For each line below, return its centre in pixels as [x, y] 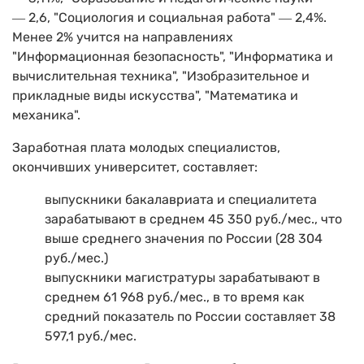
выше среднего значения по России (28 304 [184, 238]
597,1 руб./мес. [91, 336]
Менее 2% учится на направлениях [123, 37]
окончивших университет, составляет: [135, 167]
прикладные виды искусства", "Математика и [155, 95]
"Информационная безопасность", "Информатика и [173, 56]
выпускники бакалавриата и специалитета [181, 199]
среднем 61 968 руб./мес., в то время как [175, 297]
